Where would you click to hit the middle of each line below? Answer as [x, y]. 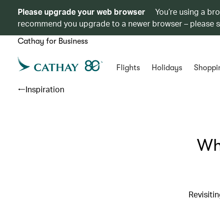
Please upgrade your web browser [82, 12]
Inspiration [45, 89]
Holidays [167, 68]
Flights [128, 68]
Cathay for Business [53, 41]
